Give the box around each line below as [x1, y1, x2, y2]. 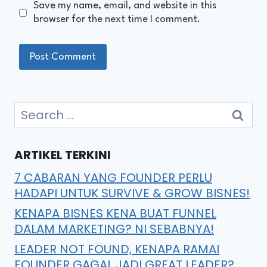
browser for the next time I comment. [33, 14, 200, 25]
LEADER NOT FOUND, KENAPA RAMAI [14, 240, 219, 257]
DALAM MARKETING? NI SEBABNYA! [14, 220, 214, 237]
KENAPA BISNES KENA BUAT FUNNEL [14, 204, 216, 222]
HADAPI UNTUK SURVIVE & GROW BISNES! [14, 184, 250, 201]
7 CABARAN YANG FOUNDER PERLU [14, 169, 212, 186]
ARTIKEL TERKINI [14, 146, 111, 163]
